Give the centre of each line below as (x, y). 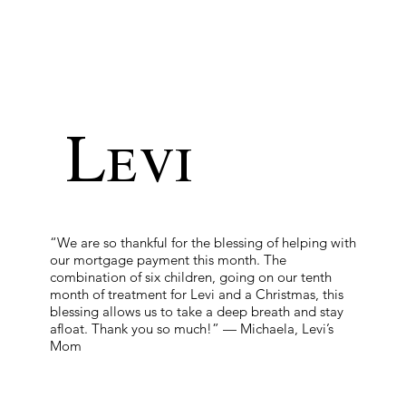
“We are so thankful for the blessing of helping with (203, 243)
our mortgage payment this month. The (168, 260)
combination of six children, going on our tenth (190, 277)
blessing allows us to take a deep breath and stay (196, 312)
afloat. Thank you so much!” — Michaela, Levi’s (191, 329)
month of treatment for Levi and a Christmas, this (196, 295)
